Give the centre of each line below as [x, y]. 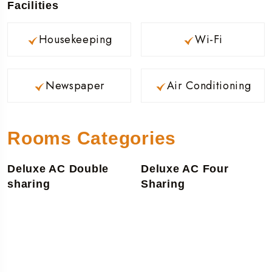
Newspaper [75, 85]
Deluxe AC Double [58, 168]
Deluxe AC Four [185, 168]
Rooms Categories [92, 138]
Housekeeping [75, 39]
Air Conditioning [209, 85]
